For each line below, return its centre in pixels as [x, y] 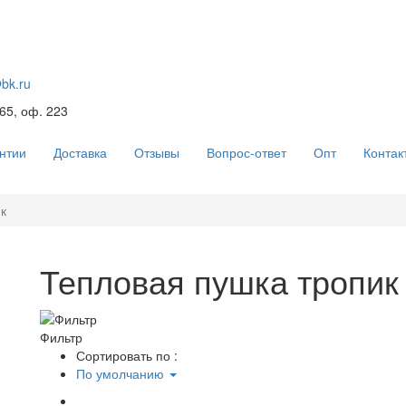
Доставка [80, 153]
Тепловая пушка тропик [219, 281]
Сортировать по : [127, 355]
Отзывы [157, 153]
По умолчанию [122, 373]
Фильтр [61, 337]
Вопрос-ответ [246, 153]
